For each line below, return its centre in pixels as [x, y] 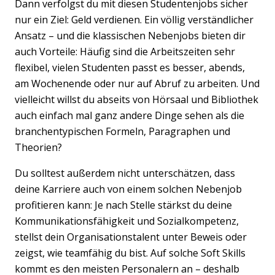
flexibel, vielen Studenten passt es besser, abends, [130, 67]
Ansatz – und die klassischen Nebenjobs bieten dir [130, 35]
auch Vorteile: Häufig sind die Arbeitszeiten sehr [125, 51]
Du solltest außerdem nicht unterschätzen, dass [125, 173]
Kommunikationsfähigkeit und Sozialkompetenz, [127, 221]
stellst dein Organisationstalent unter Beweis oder [131, 237]
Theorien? [40, 147]
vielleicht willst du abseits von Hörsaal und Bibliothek [137, 99]
